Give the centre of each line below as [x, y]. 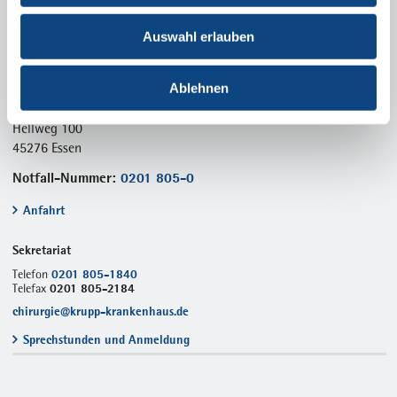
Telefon [32, 273]
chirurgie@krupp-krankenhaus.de [101, 311]
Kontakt [42, 46]
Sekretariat [42, 250]
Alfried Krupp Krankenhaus [87, 90]
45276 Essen [47, 148]
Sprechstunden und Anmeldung [106, 339]
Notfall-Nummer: [67, 178]
